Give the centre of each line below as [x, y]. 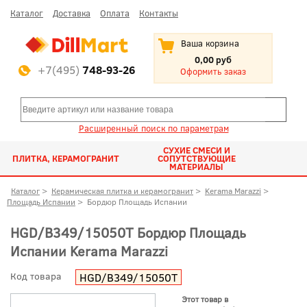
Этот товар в [205, 298]
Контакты [159, 13]
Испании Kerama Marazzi [89, 251]
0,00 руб [213, 60]
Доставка [72, 13]
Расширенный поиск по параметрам [153, 128]
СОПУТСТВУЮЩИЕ [196, 158]
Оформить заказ [213, 71]
